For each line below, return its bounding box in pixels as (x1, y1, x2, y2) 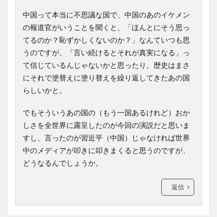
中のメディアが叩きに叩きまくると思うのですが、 (23, 145, 190, 155)
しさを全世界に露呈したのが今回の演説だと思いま (23, 120, 190, 129)
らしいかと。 (23, 85, 66, 94)
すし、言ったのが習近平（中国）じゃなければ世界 (23, 133, 190, 142)
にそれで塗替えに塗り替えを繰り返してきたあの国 (23, 73, 190, 82)
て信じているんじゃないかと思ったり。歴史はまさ (23, 60, 190, 69)
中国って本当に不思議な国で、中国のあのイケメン (23, 10, 190, 19)
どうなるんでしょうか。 (23, 158, 103, 167)
